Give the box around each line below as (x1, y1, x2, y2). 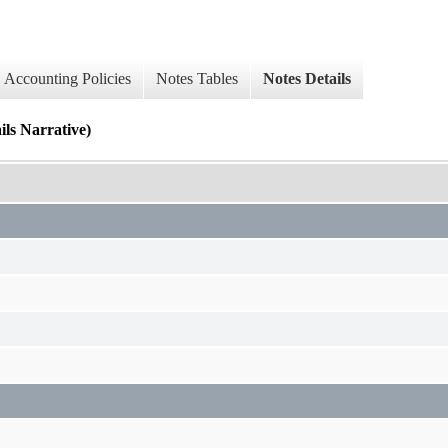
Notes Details (263, 70, 351, 88)
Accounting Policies (4, 70, 131, 88)
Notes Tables (156, 70, 238, 88)
